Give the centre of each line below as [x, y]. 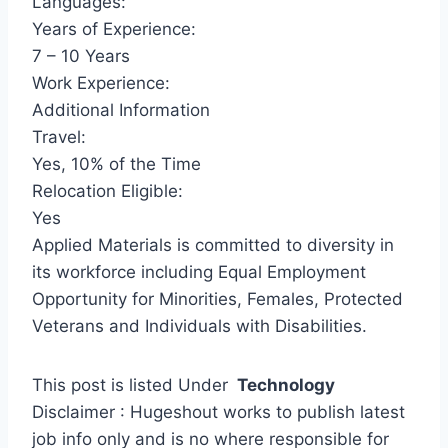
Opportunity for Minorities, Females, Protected [217, 299]
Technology [284, 385]
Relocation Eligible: [107, 191]
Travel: [59, 137]
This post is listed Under [132, 385]
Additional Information [121, 110]
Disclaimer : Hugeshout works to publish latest [218, 412]
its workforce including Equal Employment [199, 272]
